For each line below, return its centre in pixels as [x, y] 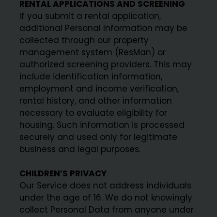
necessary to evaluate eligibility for [93, 113]
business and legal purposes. [80, 149]
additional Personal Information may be [104, 28]
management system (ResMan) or [93, 52]
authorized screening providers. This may [106, 64]
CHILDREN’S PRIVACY [63, 173]
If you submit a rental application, [90, 16]
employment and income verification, [99, 88]
